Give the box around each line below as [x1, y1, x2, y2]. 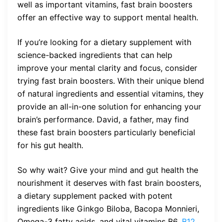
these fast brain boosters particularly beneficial [17, 127, 195, 138]
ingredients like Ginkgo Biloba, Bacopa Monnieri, [17, 204, 199, 214]
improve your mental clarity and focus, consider [17, 63, 197, 73]
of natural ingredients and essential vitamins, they [17, 89, 204, 99]
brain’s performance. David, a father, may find [17, 114, 189, 125]
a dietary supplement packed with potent [17, 191, 172, 201]
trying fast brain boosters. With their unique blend [17, 76, 204, 86]
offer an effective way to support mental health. [17, 12, 198, 23]
